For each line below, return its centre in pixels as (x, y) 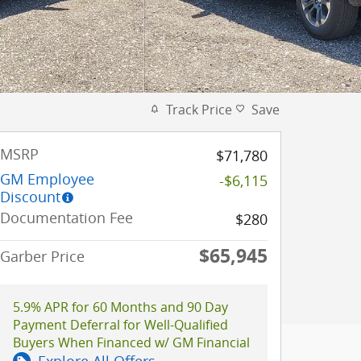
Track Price (199, 109)
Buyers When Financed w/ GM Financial (131, 342)
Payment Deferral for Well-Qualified (120, 324)
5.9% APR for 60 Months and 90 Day (120, 307)
